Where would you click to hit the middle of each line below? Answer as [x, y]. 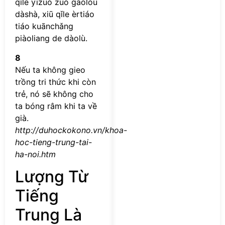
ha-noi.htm [35, 154]
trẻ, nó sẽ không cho [54, 94]
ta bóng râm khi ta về [56, 106]
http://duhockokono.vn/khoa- [71, 130]
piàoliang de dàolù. [51, 38]
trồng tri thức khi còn [55, 82]
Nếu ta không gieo [50, 70]
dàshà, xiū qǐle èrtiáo [55, 14]
